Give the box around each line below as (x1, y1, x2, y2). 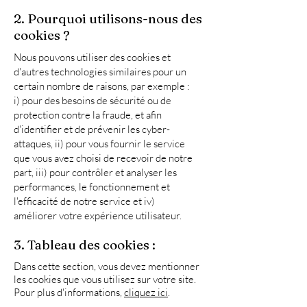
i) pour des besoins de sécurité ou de (14, 94, 171, 107)
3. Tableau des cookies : (14, 236, 156, 253)
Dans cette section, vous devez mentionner (14, 260, 199, 273)
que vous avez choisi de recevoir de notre (14, 151, 193, 164)
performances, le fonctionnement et (14, 180, 170, 193)
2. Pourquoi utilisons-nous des (14, 10, 202, 27)
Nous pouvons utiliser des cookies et (14, 51, 171, 64)
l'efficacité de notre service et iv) (14, 195, 155, 208)
